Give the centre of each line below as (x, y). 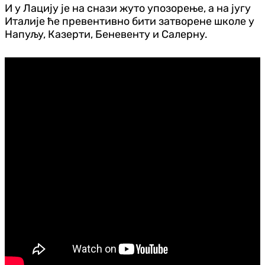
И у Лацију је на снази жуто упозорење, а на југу (128, 8)
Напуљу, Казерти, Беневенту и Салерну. (106, 34)
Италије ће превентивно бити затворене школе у (130, 21)
